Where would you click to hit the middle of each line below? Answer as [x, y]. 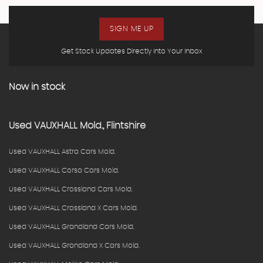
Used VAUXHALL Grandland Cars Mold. [72, 227]
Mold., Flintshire [112, 126]
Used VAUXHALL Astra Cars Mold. [62, 152]
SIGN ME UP [131, 29]
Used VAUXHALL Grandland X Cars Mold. [74, 246]
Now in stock [37, 87]
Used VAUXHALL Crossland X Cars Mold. [73, 208]
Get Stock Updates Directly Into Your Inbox [131, 51]
